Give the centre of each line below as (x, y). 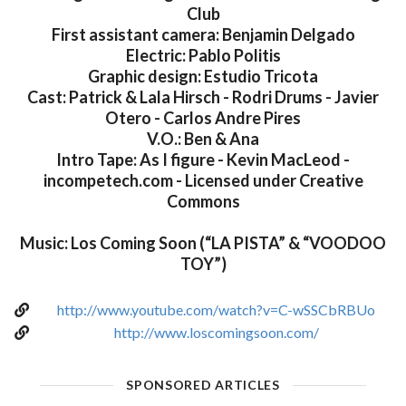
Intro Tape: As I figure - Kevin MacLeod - (203, 160)
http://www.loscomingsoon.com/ (216, 333)
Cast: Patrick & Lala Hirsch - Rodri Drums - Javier (203, 97)
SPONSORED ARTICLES (203, 385)
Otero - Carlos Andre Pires (203, 118)
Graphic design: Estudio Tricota (203, 77)
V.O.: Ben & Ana (203, 139)
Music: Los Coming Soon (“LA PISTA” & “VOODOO (203, 243)
